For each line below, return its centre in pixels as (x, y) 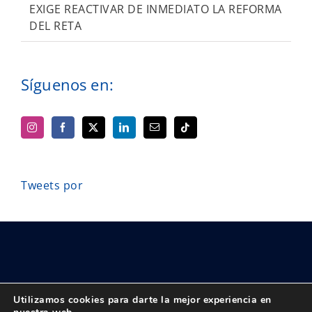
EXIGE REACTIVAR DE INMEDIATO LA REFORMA (156, 9)
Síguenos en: (67, 85)
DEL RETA (55, 26)
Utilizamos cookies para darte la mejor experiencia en (142, 300)
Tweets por (52, 186)
